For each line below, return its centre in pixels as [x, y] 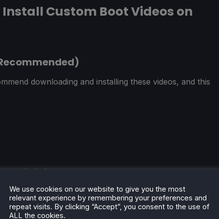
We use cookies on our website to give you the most [97, 189]
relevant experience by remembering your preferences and [108, 198]
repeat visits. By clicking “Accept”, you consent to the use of [109, 207]
